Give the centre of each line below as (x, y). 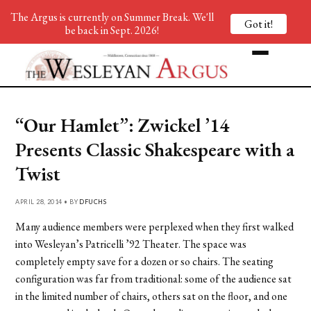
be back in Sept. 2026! (112, 30)
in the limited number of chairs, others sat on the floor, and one (152, 296)
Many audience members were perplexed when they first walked (155, 226)
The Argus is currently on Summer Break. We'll (112, 17)
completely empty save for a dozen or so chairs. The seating (145, 261)
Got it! (259, 24)
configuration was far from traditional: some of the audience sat (154, 278)
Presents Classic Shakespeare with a (155, 149)
